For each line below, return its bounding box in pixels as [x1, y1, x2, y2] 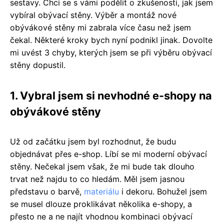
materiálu [84, 186, 119, 197]
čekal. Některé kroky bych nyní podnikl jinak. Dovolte [10, 35, 212, 45]
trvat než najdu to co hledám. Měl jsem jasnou [10, 174, 184, 184]
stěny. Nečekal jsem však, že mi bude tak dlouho [10, 161, 194, 172]
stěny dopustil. [10, 60, 65, 70]
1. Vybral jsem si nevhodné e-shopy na [10, 89, 212, 102]
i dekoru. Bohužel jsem [119, 186, 207, 197]
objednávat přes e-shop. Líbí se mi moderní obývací [10, 149, 207, 159]
